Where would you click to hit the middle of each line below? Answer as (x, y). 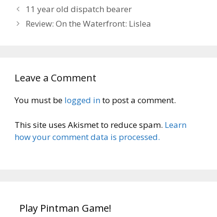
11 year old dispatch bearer (79, 9)
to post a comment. (138, 100)
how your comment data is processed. (87, 137)
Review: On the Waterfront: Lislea (89, 24)
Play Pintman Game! (65, 208)
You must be (39, 100)
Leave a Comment (55, 78)
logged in (82, 100)
